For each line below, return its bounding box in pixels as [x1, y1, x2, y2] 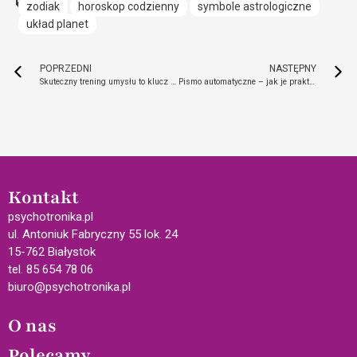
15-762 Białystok [8, 245, 96, 260]
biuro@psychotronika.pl [8, 280, 131, 295]
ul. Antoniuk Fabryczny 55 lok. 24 [8, 227, 178, 242]
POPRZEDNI [40, 63, 92, 75]
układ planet [25, 18, 88, 31]
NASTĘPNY [269, 63, 316, 75]
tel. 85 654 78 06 [8, 262, 93, 277]
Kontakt [8, 186, 79, 210]
